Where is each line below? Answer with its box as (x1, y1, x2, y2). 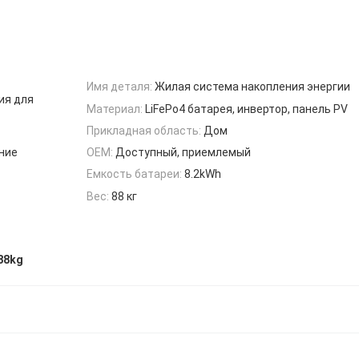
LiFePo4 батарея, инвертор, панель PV (145, 102, 348, 115)
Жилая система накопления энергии (155, 80, 350, 94)
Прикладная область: (87, 123, 201, 137)
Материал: (87, 102, 143, 115)
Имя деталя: (87, 80, 152, 94)
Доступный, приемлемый (115, 146, 251, 159)
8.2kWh (184, 167, 221, 181)
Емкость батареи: (87, 167, 182, 181)
